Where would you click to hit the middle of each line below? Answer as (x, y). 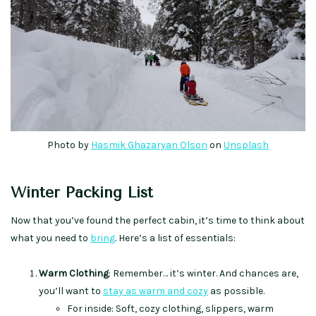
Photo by (69, 145)
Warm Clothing (74, 274)
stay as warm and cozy (156, 291)
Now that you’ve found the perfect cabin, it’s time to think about (158, 221)
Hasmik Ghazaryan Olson (149, 145)
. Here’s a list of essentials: (175, 238)
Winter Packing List (82, 193)
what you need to (50, 238)
